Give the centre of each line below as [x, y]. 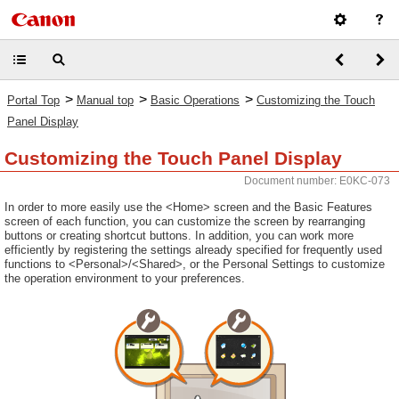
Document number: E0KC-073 [317, 181]
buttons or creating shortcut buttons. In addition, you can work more [179, 236]
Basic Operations [195, 100]
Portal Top [33, 100]
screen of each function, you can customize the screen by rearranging [185, 221]
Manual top [105, 100]
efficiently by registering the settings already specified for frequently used [193, 250]
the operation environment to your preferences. [125, 278]
